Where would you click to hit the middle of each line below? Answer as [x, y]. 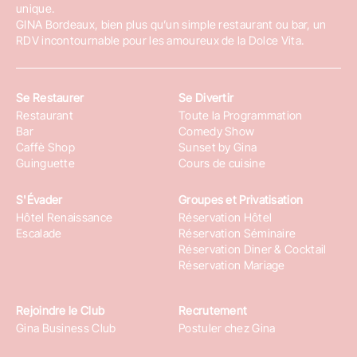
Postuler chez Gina [227, 328]
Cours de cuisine [222, 163]
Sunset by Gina [218, 147]
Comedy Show [217, 131]
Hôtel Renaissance [65, 218]
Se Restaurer [50, 97]
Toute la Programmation [241, 115]
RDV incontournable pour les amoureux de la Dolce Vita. [160, 41]
